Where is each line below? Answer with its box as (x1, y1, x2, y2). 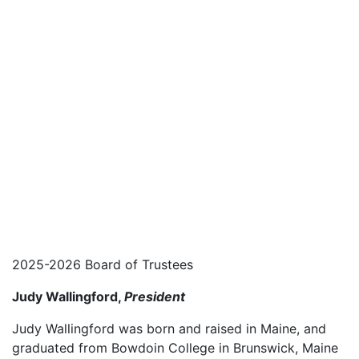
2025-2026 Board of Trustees (12, 256, 193, 272)
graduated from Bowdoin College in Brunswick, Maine (12, 340, 338, 356)
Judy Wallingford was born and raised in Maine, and (12, 321, 326, 337)
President (124, 288, 185, 305)
